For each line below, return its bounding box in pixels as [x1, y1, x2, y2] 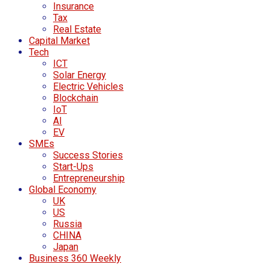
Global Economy [29, 184, 96, 196]
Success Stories [53, 149, 123, 162]
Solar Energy [53, 69, 106, 81]
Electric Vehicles [53, 81, 124, 93]
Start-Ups [53, 161, 93, 173]
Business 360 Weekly [29, 253, 121, 265]
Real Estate [53, 24, 101, 36]
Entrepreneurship [53, 172, 125, 184]
